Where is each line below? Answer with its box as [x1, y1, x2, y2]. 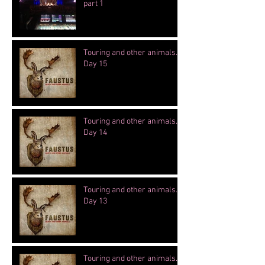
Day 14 [83, 128, 107, 138]
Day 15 [83, 59, 107, 70]
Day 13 [83, 196, 107, 207]
